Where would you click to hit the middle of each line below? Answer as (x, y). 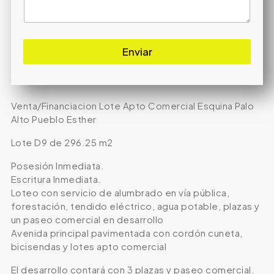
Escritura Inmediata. (56, 179)
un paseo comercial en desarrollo (87, 220)
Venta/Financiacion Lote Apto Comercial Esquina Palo (132, 106)
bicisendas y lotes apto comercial (89, 246)
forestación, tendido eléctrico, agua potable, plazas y (135, 206)
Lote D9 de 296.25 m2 (62, 143)
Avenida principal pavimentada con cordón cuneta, (127, 233)
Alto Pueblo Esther (54, 119)
